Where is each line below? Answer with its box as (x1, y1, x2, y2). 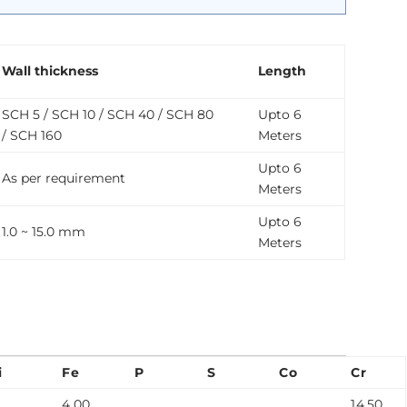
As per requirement (2, 170, 126, 187)
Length (258, 63, 307, 80)
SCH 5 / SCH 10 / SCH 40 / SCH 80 (2, 106, 214, 124)
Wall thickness (2, 63, 99, 80)
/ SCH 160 (2, 127, 63, 144)
